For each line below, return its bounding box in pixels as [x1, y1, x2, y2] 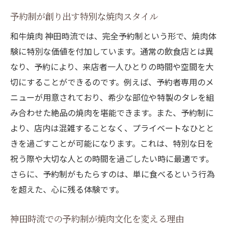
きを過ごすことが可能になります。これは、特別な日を [10, 137, 214, 150]
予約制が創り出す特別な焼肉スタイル [10, 10, 158, 23]
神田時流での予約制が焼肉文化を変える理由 [10, 212, 184, 225]
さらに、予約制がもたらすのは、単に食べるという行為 [10, 168, 215, 180]
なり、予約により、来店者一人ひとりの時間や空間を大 [10, 60, 214, 73]
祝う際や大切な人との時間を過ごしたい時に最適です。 [10, 152, 214, 165]
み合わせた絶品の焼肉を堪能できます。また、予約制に [10, 106, 214, 119]
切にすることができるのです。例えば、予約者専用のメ [10, 76, 214, 88]
